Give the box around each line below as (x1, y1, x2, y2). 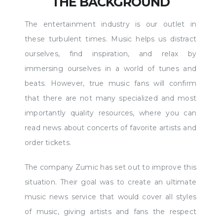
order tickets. (25, 138, 71, 147)
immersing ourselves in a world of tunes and (25, 64, 196, 73)
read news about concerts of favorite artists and (25, 123, 196, 132)
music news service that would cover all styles (25, 192, 196, 201)
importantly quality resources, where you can (25, 109, 196, 117)
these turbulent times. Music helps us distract (25, 35, 196, 43)
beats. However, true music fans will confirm (25, 79, 196, 88)
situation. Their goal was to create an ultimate (25, 178, 196, 186)
